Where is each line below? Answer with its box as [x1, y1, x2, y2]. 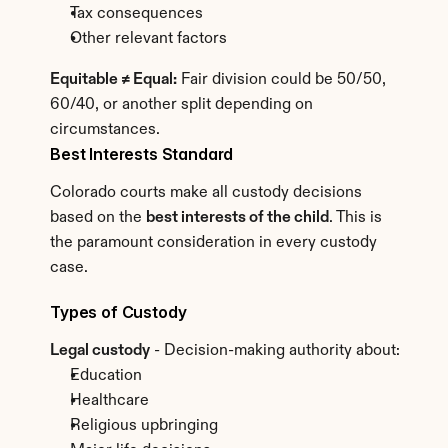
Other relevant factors [70, 31, 227, 47]
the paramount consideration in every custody [50, 235, 377, 251]
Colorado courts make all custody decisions [50, 185, 362, 201]
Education [70, 368, 142, 384]
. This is [329, 210, 382, 226]
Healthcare [70, 393, 149, 409]
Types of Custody [50, 302, 187, 322]
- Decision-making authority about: [150, 343, 400, 359]
